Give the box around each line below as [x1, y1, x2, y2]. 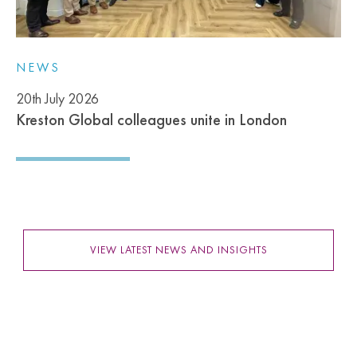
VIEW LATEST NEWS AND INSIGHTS [89, 242, 268, 257]
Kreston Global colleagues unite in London [16, 108, 287, 130]
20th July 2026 [16, 88, 99, 108]
